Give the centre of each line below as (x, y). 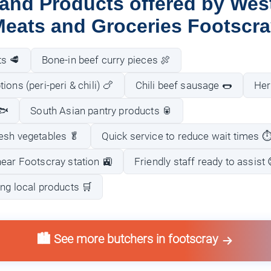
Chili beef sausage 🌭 (184, 85)
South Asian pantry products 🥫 (102, 110)
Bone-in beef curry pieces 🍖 (106, 60)
